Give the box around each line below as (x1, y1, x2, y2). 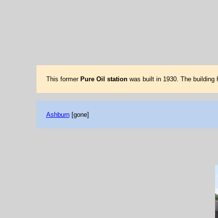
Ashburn (46, 111, 70, 118)
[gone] (69, 111, 89, 118)
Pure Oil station (80, 75, 127, 83)
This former (46, 75, 80, 83)
